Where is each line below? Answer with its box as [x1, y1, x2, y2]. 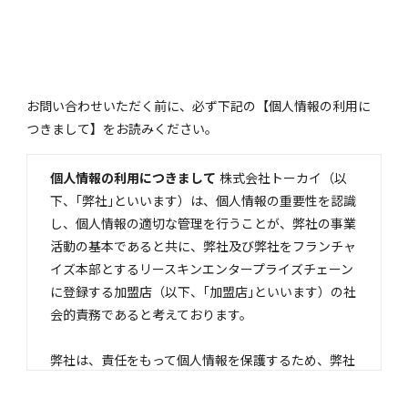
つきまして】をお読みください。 [26, 120, 218, 139]
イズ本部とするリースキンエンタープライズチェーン [49, 260, 353, 280]
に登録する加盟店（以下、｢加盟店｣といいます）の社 [49, 283, 356, 302]
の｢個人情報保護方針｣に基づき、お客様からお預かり [49, 374, 355, 393]
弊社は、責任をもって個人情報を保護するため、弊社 [49, 352, 355, 371]
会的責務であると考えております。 [49, 306, 252, 325]
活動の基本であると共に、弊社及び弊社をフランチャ [49, 238, 356, 257]
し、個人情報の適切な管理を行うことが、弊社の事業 [49, 215, 356, 234]
